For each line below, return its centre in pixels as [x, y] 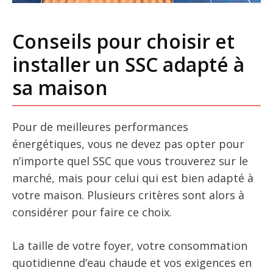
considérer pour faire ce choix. [92, 212]
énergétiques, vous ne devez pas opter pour [128, 144]
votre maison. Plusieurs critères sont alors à [128, 195]
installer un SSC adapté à [128, 64]
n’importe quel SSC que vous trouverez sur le [130, 161]
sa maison [60, 87]
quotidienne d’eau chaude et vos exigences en [132, 262]
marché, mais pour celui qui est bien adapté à [133, 178]
